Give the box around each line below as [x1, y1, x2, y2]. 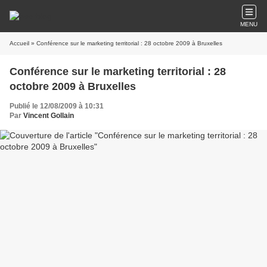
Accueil [10, 40, 29, 46]
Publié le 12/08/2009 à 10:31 [10, 102, 104, 110]
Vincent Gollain [23, 111, 74, 120]
